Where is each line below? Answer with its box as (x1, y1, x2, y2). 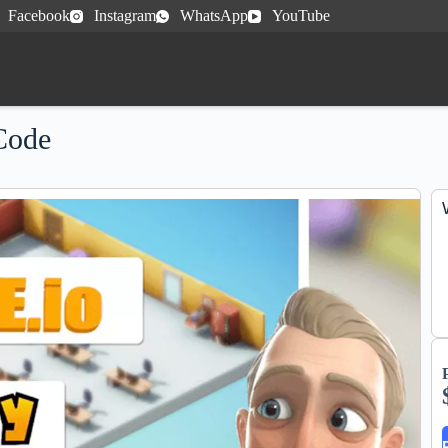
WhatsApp (179, 7, 248, 24)
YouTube (272, 7, 331, 24)
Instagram (93, 7, 156, 24)
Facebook (7, 7, 70, 24)
